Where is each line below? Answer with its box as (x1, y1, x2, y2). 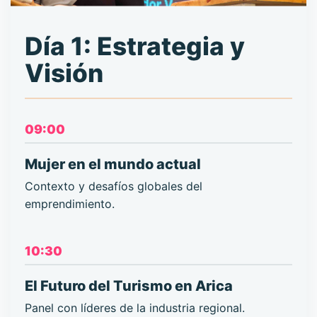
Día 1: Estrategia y (25, 30, 245, 62)
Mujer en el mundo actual (25, 155, 201, 173)
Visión (25, 57, 103, 88)
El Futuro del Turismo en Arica (25, 277, 233, 294)
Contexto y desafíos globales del (25, 178, 202, 193)
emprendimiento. (25, 196, 115, 211)
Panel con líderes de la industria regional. (25, 300, 245, 315)
